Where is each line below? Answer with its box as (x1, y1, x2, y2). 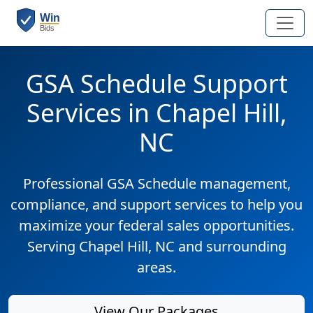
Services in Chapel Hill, (26, 96, 287, 129)
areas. (137, 258, 176, 277)
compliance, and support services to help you (10, 195, 303, 214)
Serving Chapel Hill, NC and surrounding (27, 237, 286, 256)
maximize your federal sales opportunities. (19, 216, 294, 235)
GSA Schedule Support (25, 66, 288, 100)
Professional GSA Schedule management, (22, 174, 291, 193)
